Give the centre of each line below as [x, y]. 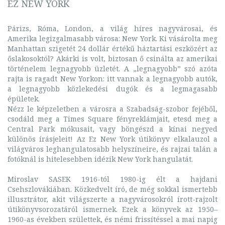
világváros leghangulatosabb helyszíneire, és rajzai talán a [113, 149]
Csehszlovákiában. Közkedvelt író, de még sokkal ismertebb [113, 189]
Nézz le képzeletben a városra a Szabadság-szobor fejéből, [113, 108]
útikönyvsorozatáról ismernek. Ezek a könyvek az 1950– [113, 209]
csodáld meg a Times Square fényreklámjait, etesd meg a [113, 119]
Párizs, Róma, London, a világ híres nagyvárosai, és [113, 28]
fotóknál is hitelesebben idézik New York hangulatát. [100, 159]
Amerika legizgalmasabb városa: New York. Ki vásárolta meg [113, 38]
